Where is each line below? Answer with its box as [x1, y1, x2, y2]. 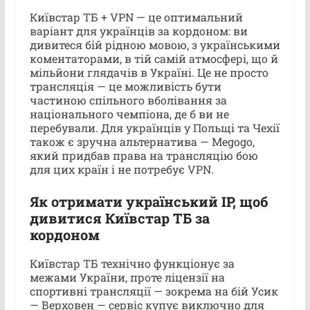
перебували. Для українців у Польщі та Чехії [29, 120, 280, 135]
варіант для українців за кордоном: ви [29, 23, 248, 38]
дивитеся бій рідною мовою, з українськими [29, 37, 280, 52]
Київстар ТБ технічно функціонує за [29, 255, 235, 271]
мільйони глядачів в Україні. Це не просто [29, 64, 268, 80]
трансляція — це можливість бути [29, 78, 221, 93]
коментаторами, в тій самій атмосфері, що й [29, 51, 278, 66]
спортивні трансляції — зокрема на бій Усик [29, 283, 278, 298]
